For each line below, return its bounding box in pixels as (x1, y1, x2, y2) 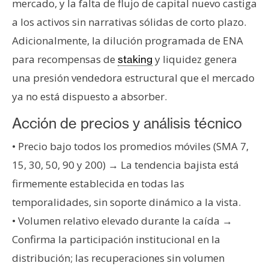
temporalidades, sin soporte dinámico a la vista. (12, 195, 241, 210)
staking (118, 53, 153, 66)
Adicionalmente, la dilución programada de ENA (12, 34, 243, 48)
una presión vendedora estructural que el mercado (12, 71, 255, 85)
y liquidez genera (153, 52, 237, 67)
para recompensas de (12, 52, 118, 67)
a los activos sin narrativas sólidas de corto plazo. (12, 15, 246, 29)
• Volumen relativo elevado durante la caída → (12, 214, 232, 228)
